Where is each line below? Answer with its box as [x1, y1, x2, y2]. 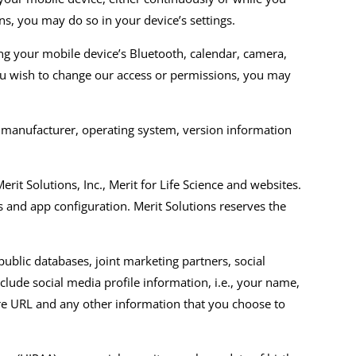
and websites [223, 176, 299, 193]
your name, [237, 274, 300, 291]
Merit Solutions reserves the [130, 198, 287, 215]
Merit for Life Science [109, 176, 224, 193]
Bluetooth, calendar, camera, [130, 45, 288, 62]
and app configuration [3, 198, 128, 215]
